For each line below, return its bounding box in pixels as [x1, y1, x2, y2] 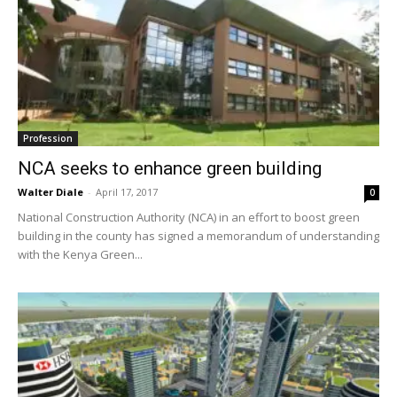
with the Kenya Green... [18, 246, 143, 263]
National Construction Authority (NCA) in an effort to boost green [18, 209, 360, 226]
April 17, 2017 [96, 185, 158, 199]
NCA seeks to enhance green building [18, 158, 322, 180]
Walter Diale [18, 185, 83, 199]
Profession [23, 132, 73, 145]
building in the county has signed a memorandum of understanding [18, 228, 379, 245]
